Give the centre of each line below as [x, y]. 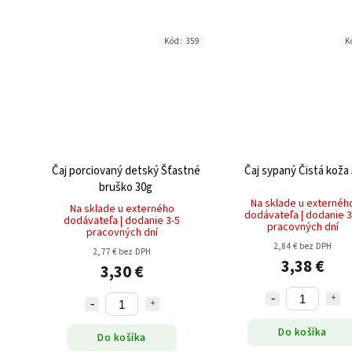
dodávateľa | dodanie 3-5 [122, 221]
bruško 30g [126, 188]
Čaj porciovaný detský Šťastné [126, 171]
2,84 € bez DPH [302, 247]
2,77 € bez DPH [122, 252]
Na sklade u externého [122, 209]
